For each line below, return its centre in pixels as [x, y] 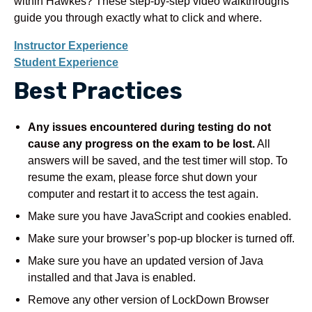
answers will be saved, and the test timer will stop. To [158, 160]
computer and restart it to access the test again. [143, 193]
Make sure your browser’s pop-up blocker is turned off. [161, 238]
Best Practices [98, 91]
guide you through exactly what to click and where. [138, 17]
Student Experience [66, 62]
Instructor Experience [71, 45]
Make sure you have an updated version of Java [146, 260]
